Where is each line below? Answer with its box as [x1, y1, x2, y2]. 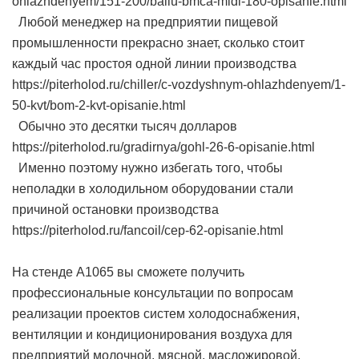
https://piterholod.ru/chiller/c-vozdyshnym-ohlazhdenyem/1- [12, 78, 345, 91]
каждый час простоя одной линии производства [12, 57, 296, 71]
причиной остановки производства [12, 203, 219, 216]
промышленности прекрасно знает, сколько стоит [12, 36, 305, 50]
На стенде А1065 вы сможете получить [12, 265, 244, 279]
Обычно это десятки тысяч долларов [12, 119, 237, 133]
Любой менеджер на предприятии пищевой [12, 15, 278, 29]
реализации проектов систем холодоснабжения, [12, 307, 300, 321]
